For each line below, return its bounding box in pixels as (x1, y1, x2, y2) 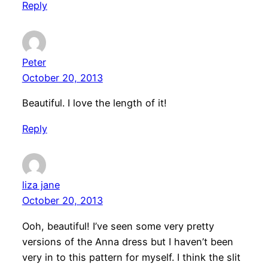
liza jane (22, 179, 60, 191)
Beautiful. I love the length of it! (22, 97, 167, 109)
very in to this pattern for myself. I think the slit (22, 251, 240, 263)
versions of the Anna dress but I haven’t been (22, 235, 233, 248)
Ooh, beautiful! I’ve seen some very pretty (22, 220, 214, 232)
